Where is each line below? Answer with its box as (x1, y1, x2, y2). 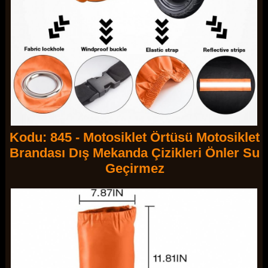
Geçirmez (105, 161, 165, 176)
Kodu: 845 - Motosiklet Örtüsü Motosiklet (10, 130, 260, 145)
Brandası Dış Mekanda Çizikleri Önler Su (10, 145, 260, 161)
